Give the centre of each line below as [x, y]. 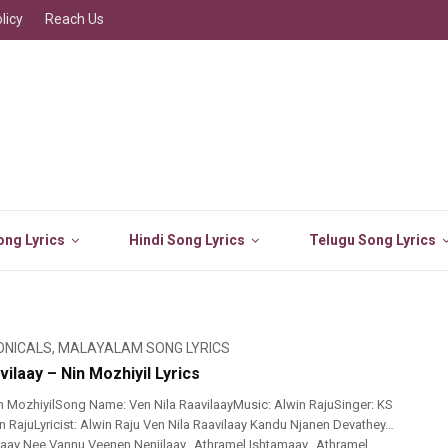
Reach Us [74, 19]
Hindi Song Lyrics [187, 240]
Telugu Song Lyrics [372, 240]
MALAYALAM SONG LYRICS [144, 348]
